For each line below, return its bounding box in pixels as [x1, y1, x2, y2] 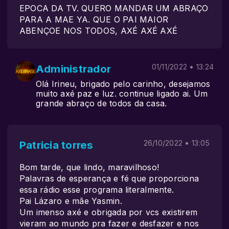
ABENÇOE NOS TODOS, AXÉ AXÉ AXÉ [19, 26, 178, 36]
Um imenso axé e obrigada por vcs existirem [19, 207, 198, 217]
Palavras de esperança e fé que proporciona [19, 173, 199, 184]
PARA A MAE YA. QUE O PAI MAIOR [19, 14, 169, 25]
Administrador [36, 62, 111, 75]
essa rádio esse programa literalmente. [19, 185, 174, 195]
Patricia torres [19, 139, 94, 151]
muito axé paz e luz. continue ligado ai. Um [36, 88, 208, 99]
